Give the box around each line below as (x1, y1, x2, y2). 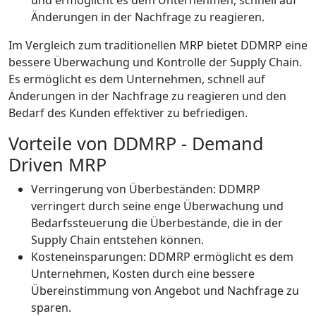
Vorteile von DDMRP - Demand (8, 130, 264, 155)
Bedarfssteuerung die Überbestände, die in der (31, 214, 283, 231)
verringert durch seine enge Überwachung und (31, 197, 284, 214)
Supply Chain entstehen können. (31, 231, 204, 248)
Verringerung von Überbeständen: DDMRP (31, 181, 260, 197)
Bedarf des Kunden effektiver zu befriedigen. (8, 104, 248, 121)
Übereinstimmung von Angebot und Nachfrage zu (31, 282, 299, 298)
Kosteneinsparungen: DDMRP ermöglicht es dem (31, 248, 293, 265)
